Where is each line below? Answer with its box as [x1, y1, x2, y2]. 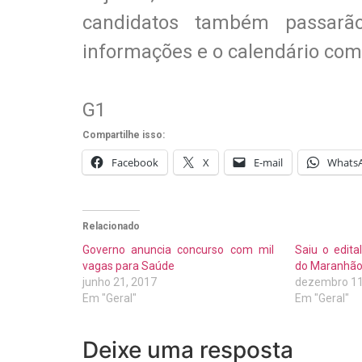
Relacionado [82, 220, 140, 232]
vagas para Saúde [82, 259, 175, 272]
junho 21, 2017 [82, 275, 157, 288]
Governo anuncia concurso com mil [82, 242, 274, 256]
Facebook [112, 154, 158, 170]
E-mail [254, 154, 283, 170]
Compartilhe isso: [82, 128, 165, 141]
